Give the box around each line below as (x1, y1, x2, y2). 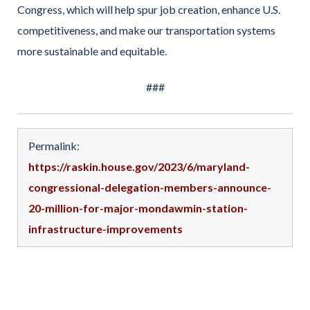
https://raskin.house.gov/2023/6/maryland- (28, 159, 250, 173)
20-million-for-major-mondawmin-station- (28, 201, 248, 215)
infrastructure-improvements (28, 221, 183, 235)
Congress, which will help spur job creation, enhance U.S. (17, 2, 280, 16)
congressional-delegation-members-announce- (28, 180, 271, 194)
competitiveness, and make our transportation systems (17, 23, 275, 37)
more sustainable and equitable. (17, 44, 167, 57)
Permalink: (28, 138, 80, 152)
